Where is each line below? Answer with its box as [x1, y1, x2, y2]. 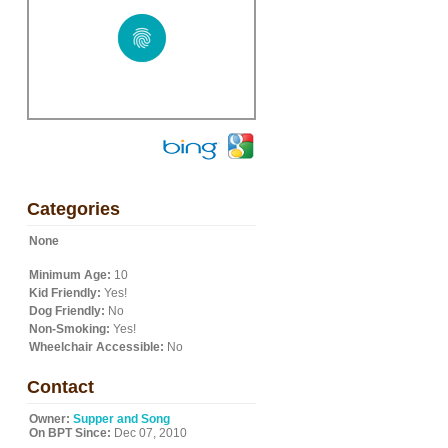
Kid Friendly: [29, 286, 101, 300]
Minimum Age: [29, 268, 111, 282]
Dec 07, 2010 [111, 426, 187, 440]
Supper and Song [73, 412, 170, 426]
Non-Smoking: [29, 322, 110, 336]
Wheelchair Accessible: [29, 340, 164, 354]
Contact [27, 377, 94, 397]
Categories [27, 199, 120, 219]
